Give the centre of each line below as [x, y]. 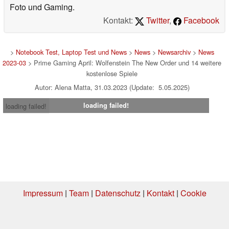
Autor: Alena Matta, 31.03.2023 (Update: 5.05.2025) [112, 87]
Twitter [157, 20]
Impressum [43, 193]
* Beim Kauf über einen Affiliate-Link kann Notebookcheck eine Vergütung [114, 218]
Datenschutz [118, 193]
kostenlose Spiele [112, 73]
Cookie [193, 193]
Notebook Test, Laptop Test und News [71, 52]
